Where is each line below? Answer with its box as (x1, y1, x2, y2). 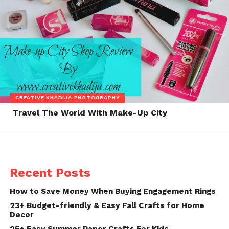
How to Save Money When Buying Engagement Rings (9, 187, 216, 196)
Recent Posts (9, 166, 90, 180)
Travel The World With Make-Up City (12, 108, 167, 118)
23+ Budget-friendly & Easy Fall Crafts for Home (9, 201, 204, 211)
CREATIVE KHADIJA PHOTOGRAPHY (15, 94, 120, 101)
